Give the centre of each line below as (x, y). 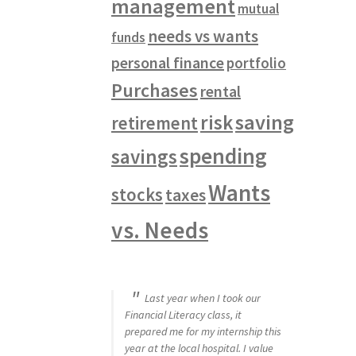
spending (224, 157)
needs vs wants (203, 37)
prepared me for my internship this (203, 331)
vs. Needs (160, 230)
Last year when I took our (203, 298)
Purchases (155, 91)
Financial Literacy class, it (184, 314)
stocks (137, 195)
